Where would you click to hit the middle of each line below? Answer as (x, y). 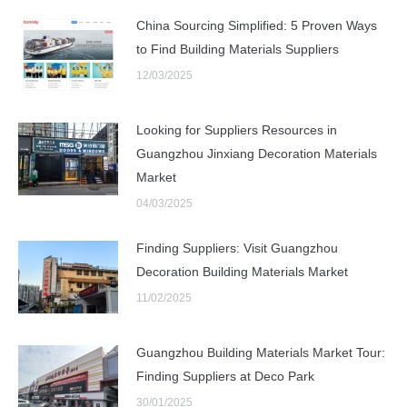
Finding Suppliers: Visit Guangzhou (237, 248)
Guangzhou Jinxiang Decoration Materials (257, 154)
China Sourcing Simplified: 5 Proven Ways (257, 26)
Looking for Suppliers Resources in (237, 130)
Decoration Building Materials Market (242, 272)
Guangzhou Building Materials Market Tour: (261, 353)
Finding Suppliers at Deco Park (225, 377)
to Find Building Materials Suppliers (238, 50)
